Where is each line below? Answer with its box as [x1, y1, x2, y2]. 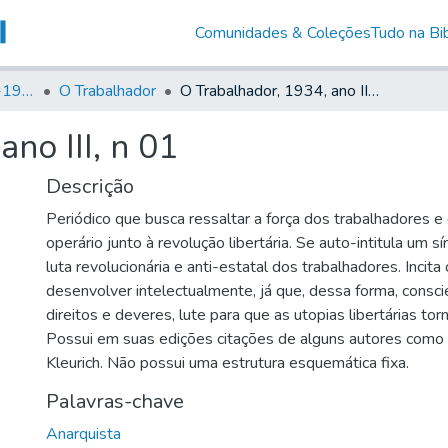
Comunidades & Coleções [194, 21, 371, 44]
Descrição [46, 172, 134, 200]
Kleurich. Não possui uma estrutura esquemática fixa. [46, 351, 409, 374]
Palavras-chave [46, 387, 184, 415]
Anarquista [46, 422, 121, 445]
